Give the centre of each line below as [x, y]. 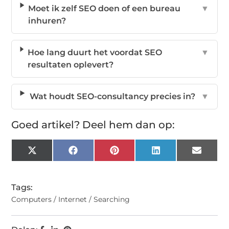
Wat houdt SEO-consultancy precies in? [113, 96]
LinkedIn [178, 154]
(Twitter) [53, 162]
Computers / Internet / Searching [71, 199]
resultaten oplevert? [70, 64]
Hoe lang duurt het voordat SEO [95, 52]
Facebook [97, 154]
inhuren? [47, 20]
